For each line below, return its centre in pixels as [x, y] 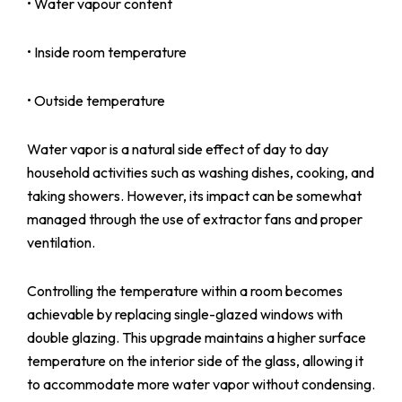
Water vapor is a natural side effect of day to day [178, 149]
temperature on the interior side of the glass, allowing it [195, 360]
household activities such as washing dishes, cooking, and [201, 172]
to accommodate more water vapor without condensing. [201, 384]
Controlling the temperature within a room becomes [185, 290]
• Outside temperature [96, 100]
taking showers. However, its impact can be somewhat [194, 195]
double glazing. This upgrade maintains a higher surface [197, 337]
